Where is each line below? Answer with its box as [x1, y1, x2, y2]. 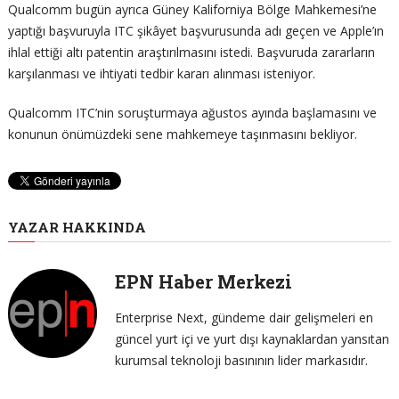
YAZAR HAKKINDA [7, 217, 146, 236]
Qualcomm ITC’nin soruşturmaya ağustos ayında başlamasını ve [7, 103, 377, 121]
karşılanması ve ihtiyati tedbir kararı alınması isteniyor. [7, 64, 315, 82]
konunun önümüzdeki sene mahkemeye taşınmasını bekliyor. [7, 125, 357, 142]
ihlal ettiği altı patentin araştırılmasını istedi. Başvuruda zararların [7, 43, 375, 61]
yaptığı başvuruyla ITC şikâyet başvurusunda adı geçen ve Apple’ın [7, 21, 384, 39]
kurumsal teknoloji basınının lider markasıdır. [114, 351, 368, 369]
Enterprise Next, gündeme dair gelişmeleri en [114, 308, 373, 326]
